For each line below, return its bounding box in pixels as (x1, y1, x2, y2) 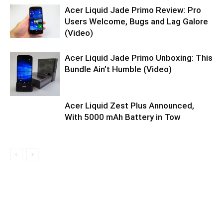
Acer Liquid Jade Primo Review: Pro (65, 5, 201, 15)
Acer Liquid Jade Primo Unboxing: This (65, 53, 213, 63)
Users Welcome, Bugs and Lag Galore (65, 16, 208, 26)
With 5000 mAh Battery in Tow (65, 112, 181, 122)
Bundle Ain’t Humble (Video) (65, 64, 172, 74)
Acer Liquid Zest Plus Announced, (65, 101, 194, 111)
